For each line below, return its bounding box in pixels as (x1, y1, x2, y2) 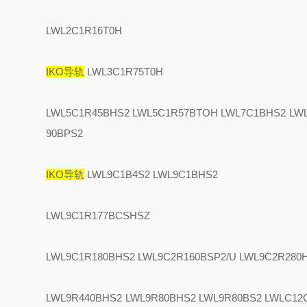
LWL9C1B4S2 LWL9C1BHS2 (84, 169, 219, 180)
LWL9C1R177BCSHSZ (46, 210, 151, 221)
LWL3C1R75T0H (84, 66, 164, 77)
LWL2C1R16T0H (46, 25, 123, 36)
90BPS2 (46, 127, 84, 139)
